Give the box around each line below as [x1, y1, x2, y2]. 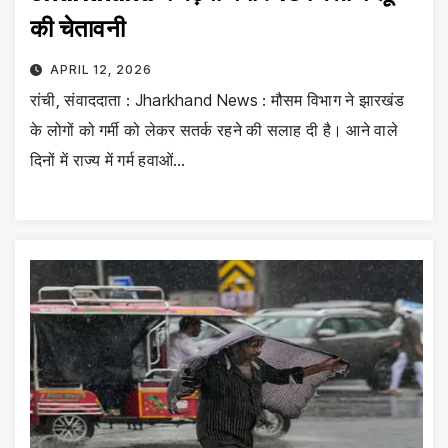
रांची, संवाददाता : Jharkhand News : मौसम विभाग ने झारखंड [30, 89, 404, 110]
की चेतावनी [30, 13, 125, 43]
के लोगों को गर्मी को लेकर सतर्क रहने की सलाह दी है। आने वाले [30, 119, 398, 140]
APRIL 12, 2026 [49, 61, 152, 77]
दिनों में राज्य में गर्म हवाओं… [30, 149, 186, 170]
